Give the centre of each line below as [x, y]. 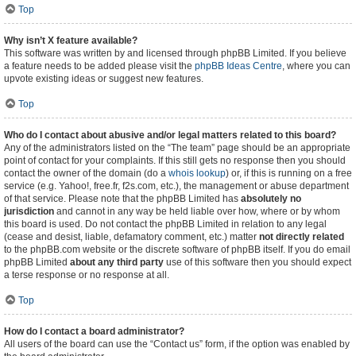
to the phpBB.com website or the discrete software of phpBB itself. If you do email [177, 250]
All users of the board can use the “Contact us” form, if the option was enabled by [177, 344]
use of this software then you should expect [257, 262]
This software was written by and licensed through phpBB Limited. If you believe [175, 53]
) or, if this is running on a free [289, 173]
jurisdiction [29, 211]
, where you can [316, 66]
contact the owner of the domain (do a [86, 173]
